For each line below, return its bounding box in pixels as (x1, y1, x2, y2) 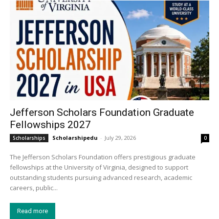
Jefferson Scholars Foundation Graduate (10, 106, 194, 118)
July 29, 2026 (105, 133, 136, 141)
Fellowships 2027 (10, 118, 91, 131)
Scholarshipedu (52, 133, 98, 141)
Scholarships (13, 134, 45, 141)
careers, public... (10, 183, 58, 192)
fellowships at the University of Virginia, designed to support (10, 162, 188, 172)
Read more (17, 207, 48, 215)
